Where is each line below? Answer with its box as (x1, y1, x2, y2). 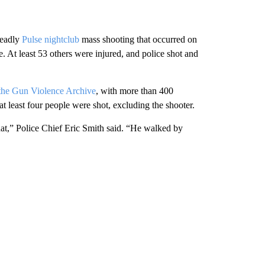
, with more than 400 (95, 85, 173, 96)
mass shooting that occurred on (79, 34, 197, 44)
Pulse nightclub (21, 34, 79, 44)
